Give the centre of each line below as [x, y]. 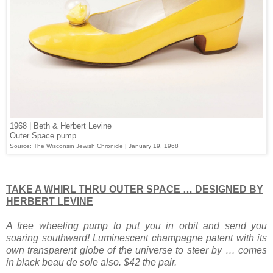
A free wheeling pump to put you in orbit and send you [136, 226]
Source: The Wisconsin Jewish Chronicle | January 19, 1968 [94, 146]
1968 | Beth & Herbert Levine [61, 126]
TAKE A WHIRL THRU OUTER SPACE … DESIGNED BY [135, 190]
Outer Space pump [43, 136]
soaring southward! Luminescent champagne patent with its [136, 238]
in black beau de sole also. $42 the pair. [91, 263]
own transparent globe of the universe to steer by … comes [136, 250]
